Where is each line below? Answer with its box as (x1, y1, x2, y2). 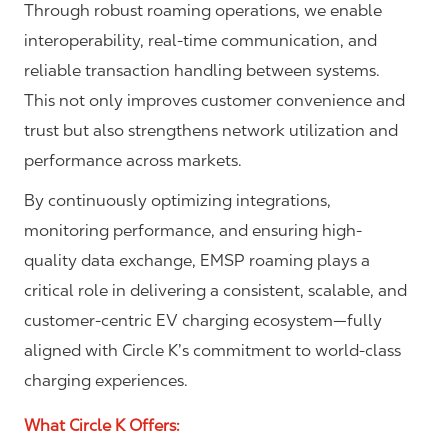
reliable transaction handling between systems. (24, 61, 380, 81)
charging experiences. (24, 371, 188, 391)
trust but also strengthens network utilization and (24, 121, 398, 141)
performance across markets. (24, 151, 242, 171)
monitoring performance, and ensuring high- (24, 221, 362, 241)
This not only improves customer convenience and (24, 91, 405, 111)
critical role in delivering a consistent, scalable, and (24, 281, 407, 301)
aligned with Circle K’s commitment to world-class (24, 341, 401, 361)
